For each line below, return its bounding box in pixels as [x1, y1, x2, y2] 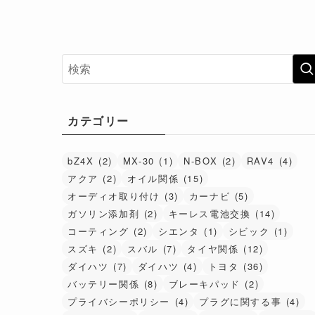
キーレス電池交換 [168, 206, 251, 220]
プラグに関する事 [199, 294, 282, 308]
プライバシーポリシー [67, 294, 170, 308]
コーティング [67, 224, 129, 238]
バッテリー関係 [67, 276, 140, 290]
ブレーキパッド [168, 276, 240, 290]
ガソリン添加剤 [67, 206, 140, 220]
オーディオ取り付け [67, 188, 160, 202]
